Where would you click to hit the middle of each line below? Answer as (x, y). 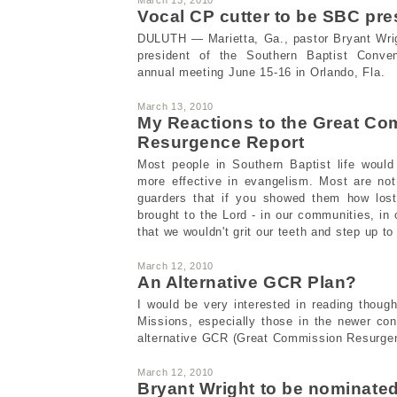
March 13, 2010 (176, 106)
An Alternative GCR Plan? (247, 282)
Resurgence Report (221, 142)
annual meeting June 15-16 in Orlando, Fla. (261, 72)
